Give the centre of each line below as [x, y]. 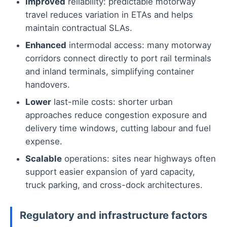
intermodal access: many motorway [139, 45]
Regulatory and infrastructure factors [113, 215]
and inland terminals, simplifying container [110, 72]
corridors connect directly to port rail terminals [118, 59]
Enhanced [46, 45]
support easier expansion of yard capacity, [110, 172]
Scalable [44, 159]
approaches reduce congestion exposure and [116, 115]
